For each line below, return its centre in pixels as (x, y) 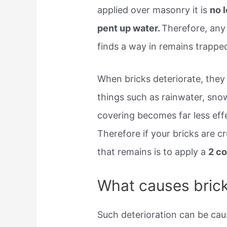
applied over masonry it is (154, 10)
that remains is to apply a (153, 152)
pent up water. (130, 28)
